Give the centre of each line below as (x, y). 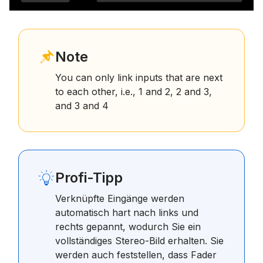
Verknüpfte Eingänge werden (120, 199)
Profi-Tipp (89, 178)
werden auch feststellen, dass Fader (136, 255)
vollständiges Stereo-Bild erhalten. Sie (139, 241)
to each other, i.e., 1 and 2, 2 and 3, (134, 92)
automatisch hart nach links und (127, 213)
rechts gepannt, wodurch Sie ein (128, 227)
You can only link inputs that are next (139, 78)
